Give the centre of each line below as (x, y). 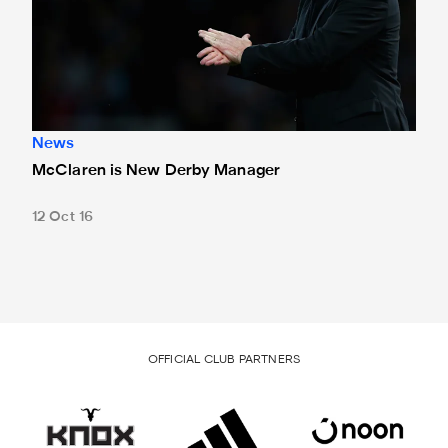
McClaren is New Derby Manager (156, 170)
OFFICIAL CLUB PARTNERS (224, 359)
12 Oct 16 (62, 217)
